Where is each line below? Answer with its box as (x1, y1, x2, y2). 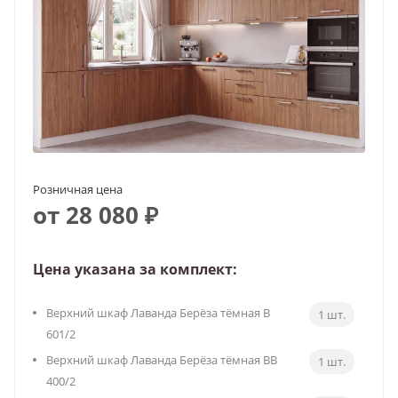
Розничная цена (33, 180, 123, 197)
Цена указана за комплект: (33, 259, 237, 279)
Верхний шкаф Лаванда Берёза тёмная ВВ (46, 351, 277, 368)
